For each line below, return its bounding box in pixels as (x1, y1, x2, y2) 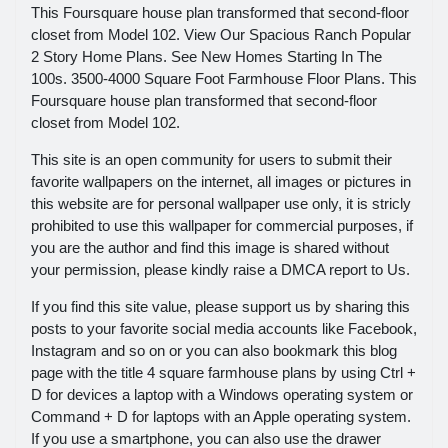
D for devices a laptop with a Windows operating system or (31, 386, 413, 404)
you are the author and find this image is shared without (31, 239, 389, 257)
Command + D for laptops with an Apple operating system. (31, 408, 411, 426)
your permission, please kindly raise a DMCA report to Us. (31, 261, 410, 279)
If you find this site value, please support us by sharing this (31, 298, 410, 316)
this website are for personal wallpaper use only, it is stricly (31, 195, 411, 213)
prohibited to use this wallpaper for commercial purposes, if (31, 217, 413, 235)
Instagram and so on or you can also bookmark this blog (31, 342, 397, 360)
